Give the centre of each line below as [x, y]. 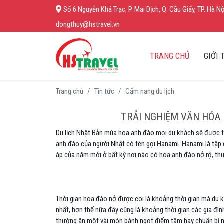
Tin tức [104, 91]
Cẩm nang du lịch [150, 91]
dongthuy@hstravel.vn [88, 24]
